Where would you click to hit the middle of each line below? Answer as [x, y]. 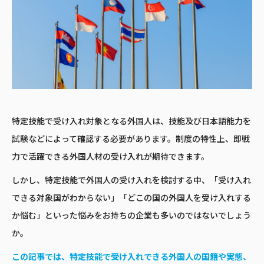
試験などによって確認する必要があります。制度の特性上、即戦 [131, 139]
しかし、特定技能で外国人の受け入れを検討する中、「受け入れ [131, 180]
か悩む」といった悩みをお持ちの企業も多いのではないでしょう [131, 215]
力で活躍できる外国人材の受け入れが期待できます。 [110, 156]
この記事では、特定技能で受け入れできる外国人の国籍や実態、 [131, 257]
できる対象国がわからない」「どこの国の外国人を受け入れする [131, 198]
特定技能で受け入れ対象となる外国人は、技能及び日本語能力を [131, 121]
